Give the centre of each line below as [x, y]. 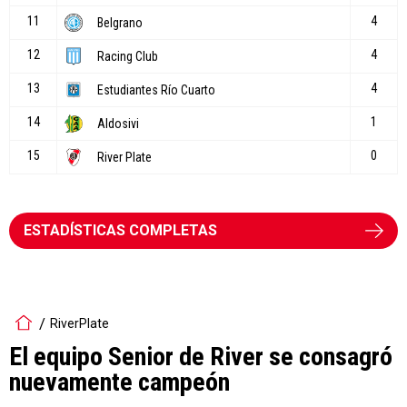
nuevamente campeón [119, 382]
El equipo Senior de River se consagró [201, 356]
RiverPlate [79, 324]
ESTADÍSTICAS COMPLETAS [120, 230]
